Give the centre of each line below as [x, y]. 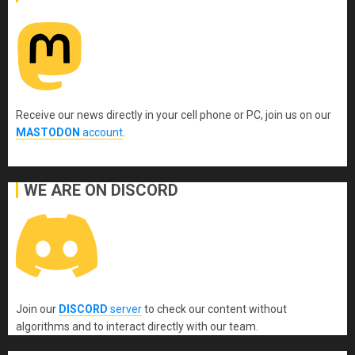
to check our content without [214, 309]
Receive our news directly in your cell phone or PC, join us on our [174, 115]
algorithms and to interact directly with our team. [137, 326]
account [101, 132]
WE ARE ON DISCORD [101, 190]
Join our [37, 309]
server [125, 309]
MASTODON [48, 132]
